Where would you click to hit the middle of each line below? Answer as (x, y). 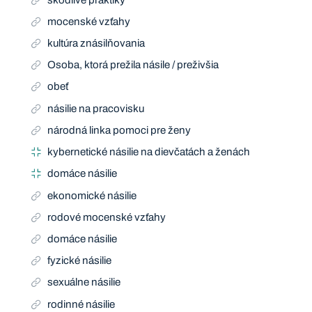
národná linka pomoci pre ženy (119, 130)
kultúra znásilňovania (96, 43)
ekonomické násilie (92, 195)
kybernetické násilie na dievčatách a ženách (149, 152)
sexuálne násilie (84, 282)
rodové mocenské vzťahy (107, 217)
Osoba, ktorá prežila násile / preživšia (133, 65)
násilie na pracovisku (96, 108)
